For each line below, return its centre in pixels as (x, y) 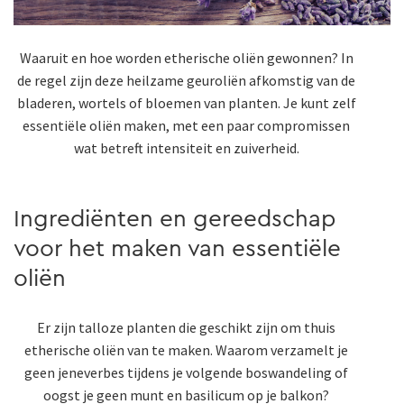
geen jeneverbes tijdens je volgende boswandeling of (186, 373)
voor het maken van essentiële (177, 249)
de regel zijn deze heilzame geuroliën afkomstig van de (186, 81)
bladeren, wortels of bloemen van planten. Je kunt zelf (186, 103)
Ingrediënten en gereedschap (174, 220)
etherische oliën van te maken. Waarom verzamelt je (186, 350)
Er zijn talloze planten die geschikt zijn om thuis (186, 328)
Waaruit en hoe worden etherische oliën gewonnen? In (186, 58)
